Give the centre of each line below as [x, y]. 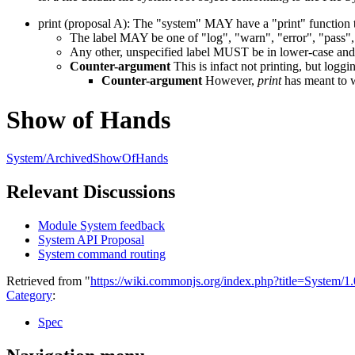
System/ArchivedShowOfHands [87, 158]
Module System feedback [101, 225]
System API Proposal [91, 239]
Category [29, 295]
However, [230, 81]
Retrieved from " [48, 281]
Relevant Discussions [91, 191]
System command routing [102, 254]
